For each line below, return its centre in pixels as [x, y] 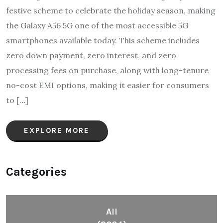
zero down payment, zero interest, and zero [91, 55]
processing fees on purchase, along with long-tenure [107, 70]
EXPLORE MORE [57, 130]
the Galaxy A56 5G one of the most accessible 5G [97, 25]
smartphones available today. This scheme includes [103, 40]
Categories [36, 171]
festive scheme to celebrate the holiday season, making [111, 10]
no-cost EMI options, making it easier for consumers [108, 85]
